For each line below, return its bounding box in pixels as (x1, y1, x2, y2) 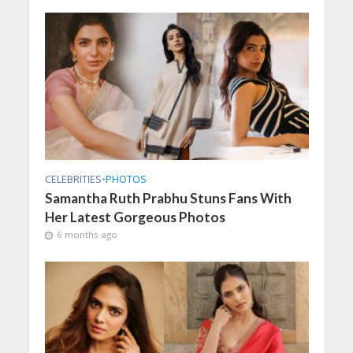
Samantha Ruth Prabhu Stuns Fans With (44, 190, 292, 207)
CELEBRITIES (44, 173, 102, 187)
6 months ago (56, 229, 117, 241)
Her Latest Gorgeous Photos (44, 209, 225, 226)
